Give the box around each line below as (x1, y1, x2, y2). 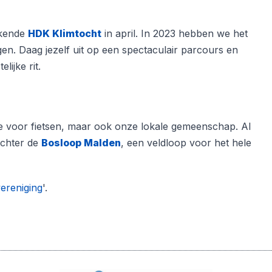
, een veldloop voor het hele (121, 137, 251, 149)
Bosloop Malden (41, 137, 121, 149)
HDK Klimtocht (28, 27, 101, 39)
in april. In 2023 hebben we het (101, 27, 248, 39)
